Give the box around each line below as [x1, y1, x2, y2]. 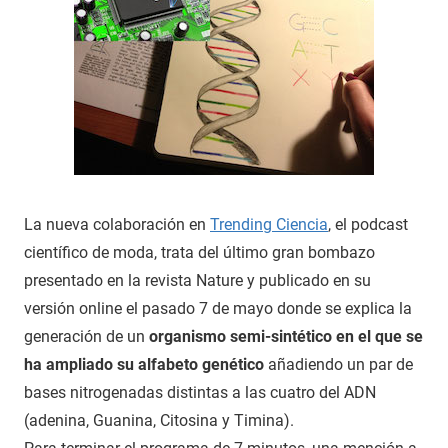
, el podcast [328, 214, 408, 234]
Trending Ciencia [210, 214, 328, 234]
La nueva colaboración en [24, 214, 210, 234]
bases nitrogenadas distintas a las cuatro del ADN [24, 382, 376, 402]
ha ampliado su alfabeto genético [24, 354, 264, 374]
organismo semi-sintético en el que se [149, 326, 423, 346]
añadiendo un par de [264, 354, 413, 374]
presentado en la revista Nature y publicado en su [24, 270, 371, 290]
